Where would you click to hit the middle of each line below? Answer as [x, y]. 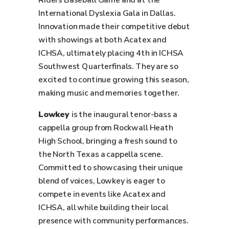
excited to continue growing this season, [114, 80]
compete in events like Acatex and [102, 194]
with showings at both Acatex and [102, 40]
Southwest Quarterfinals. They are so [108, 66]
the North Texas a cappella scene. [101, 154]
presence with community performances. [113, 221]
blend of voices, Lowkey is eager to [102, 181]
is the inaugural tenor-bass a [124, 114]
